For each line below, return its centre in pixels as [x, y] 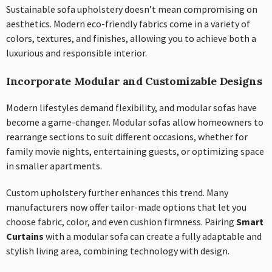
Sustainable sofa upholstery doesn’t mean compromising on [132, 9]
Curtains [25, 236]
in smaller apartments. [54, 165]
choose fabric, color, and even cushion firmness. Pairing [121, 221]
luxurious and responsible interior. [76, 53]
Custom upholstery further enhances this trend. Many [117, 192]
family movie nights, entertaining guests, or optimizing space [135, 151]
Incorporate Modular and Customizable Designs [134, 81]
